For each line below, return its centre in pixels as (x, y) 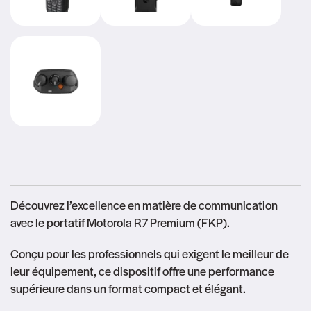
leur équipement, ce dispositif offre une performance (142, 271)
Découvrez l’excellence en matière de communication (144, 205)
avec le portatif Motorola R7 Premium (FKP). (120, 222)
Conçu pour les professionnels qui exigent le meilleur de (150, 254)
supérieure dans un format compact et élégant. (128, 288)
